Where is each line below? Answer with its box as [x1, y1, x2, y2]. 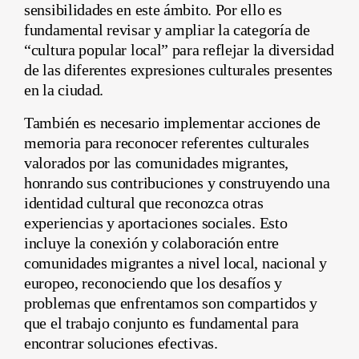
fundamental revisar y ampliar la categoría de [24, 20, 310, 38]
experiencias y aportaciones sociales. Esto [24, 213, 288, 232]
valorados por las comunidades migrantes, [24, 153, 289, 171]
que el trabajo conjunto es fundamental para [24, 313, 300, 332]
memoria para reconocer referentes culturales [24, 133, 309, 151]
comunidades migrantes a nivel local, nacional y [24, 253, 327, 272]
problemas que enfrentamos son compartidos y [24, 293, 318, 312]
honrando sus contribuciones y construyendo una [24, 173, 330, 192]
